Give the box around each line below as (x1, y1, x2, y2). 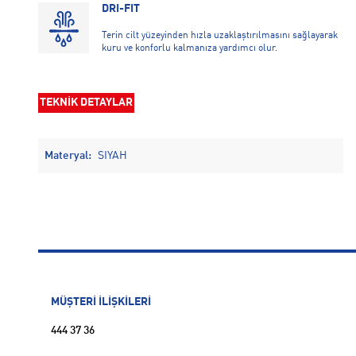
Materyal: (44, 150, 91, 162)
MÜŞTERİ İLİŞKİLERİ (51, 296, 151, 308)
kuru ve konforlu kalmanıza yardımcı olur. (102, 44, 277, 54)
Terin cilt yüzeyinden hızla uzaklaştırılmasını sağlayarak (102, 31, 338, 41)
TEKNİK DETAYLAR (40, 97, 133, 109)
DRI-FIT (102, 3, 140, 15)
